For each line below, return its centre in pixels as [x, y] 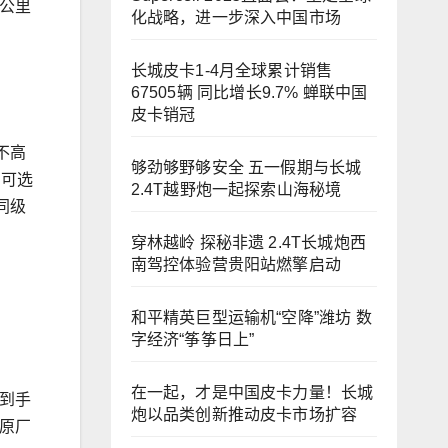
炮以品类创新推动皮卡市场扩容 [244, 414]
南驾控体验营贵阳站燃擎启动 [236, 264]
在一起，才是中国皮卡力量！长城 [252, 392]
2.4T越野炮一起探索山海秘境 [236, 189]
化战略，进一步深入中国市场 [236, 17]
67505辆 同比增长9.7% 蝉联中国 [249, 92]
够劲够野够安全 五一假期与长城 [246, 167]
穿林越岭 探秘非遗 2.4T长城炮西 [248, 242]
